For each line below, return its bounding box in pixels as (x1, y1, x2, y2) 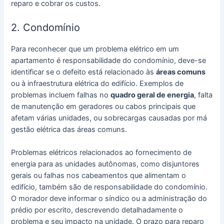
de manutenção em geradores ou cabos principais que (11, 101, 196, 111)
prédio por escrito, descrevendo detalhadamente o (11, 205, 183, 215)
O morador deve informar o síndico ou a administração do (11, 194, 207, 203)
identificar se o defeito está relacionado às (11, 67, 156, 76)
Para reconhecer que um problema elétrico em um (11, 44, 179, 53)
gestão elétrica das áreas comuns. (11, 124, 127, 134)
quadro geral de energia (110, 90, 194, 99)
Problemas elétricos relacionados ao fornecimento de (11, 148, 192, 157)
